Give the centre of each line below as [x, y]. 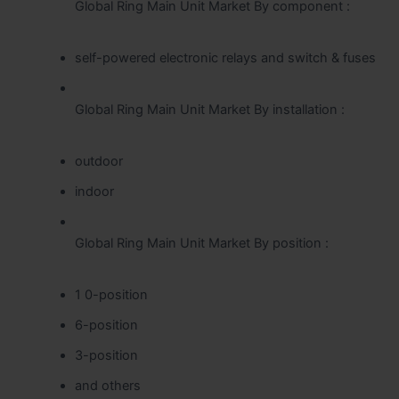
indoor [94, 192]
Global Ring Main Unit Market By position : [201, 244]
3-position [106, 356]
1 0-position [111, 295]
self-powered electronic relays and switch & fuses [225, 58]
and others [109, 386]
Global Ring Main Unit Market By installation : [209, 110]
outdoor [98, 162]
